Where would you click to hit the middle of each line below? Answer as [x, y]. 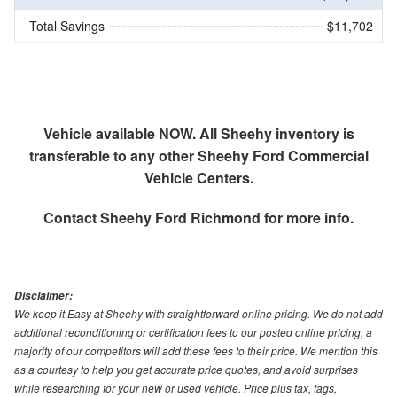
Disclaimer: [43, 296]
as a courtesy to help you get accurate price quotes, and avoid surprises [186, 370]
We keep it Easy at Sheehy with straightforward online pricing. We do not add [198, 314]
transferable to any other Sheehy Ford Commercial [198, 156]
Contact [72, 218]
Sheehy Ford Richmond [180, 218]
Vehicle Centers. [198, 178]
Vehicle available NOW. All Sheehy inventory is [198, 134]
